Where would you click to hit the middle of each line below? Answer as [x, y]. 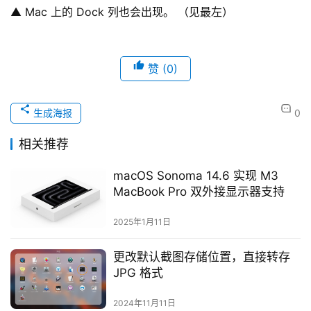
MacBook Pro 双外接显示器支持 [199, 192]
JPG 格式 [138, 273]
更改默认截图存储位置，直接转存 [201, 257]
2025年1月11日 [142, 222]
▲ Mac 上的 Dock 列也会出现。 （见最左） [122, 12]
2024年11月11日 [144, 303]
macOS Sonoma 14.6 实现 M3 [195, 176]
